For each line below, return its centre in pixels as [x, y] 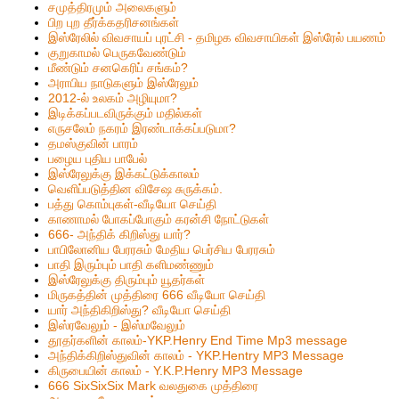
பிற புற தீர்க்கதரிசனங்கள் [114, 22]
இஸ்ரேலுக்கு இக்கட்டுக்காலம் [124, 173]
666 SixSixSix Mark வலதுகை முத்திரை [154, 385]
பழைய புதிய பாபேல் [98, 158]
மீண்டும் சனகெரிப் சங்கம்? [118, 67]
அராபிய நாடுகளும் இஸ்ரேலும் [124, 82]
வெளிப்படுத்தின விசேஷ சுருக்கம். [136, 188]
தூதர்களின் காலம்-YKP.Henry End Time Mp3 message [198, 340]
